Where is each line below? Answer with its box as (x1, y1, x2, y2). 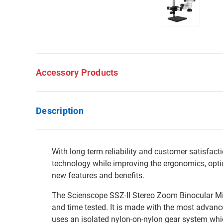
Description (36, 106, 84, 116)
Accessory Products (36, 67, 118, 78)
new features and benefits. (52, 171, 144, 180)
